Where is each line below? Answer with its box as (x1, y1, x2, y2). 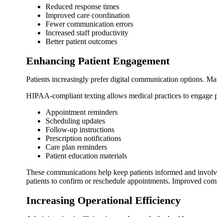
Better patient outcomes (46, 37, 117, 46)
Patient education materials (46, 151, 127, 160)
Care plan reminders (46, 142, 107, 151)
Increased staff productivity (46, 28, 128, 37)
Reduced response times (46, 2, 119, 11)
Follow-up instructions (46, 125, 114, 134)
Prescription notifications (46, 134, 121, 142)
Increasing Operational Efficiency (26, 194, 181, 207)
